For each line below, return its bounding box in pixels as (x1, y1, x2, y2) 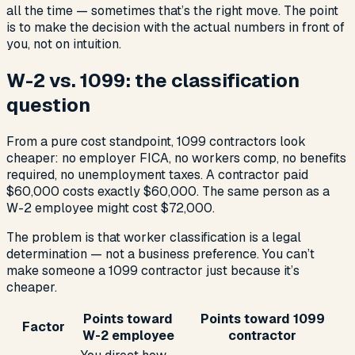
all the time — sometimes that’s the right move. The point (6, 2, 338, 20)
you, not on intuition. (6, 36, 121, 53)
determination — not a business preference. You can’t (6, 245, 315, 262)
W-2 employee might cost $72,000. (6, 199, 215, 216)
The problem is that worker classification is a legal (6, 228, 301, 246)
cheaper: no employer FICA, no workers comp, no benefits (6, 149, 346, 166)
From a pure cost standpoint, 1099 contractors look (6, 132, 306, 150)
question (6, 93, 90, 118)
